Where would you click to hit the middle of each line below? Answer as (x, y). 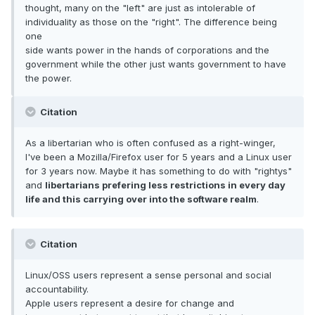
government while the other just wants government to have (156, 64)
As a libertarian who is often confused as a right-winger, (150, 143)
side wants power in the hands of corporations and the (147, 50)
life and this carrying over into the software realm (141, 199)
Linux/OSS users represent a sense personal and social (148, 275)
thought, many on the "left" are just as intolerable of (140, 8)
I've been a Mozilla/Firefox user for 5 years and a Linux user (159, 157)
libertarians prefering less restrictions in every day (165, 185)
